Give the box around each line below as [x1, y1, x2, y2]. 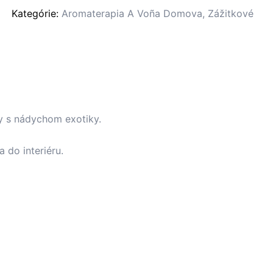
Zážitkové [208, 7, 253, 20]
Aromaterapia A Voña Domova [62, 7, 202, 20]
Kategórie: [12, 7, 62, 20]
